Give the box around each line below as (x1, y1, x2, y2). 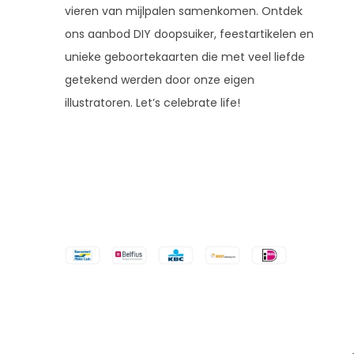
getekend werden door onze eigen (65, 72, 254, 88)
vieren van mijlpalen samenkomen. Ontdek (65, 3, 303, 19)
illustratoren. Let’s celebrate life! (65, 95, 240, 111)
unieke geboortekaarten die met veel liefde (65, 49, 305, 65)
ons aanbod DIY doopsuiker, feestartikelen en (65, 26, 314, 42)
